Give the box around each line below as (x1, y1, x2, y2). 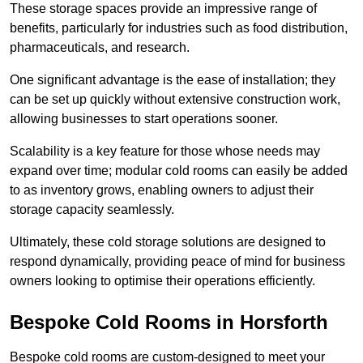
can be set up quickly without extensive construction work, (10, 92, 340, 107)
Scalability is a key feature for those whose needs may (10, 144, 320, 159)
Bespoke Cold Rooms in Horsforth (10, 311, 328, 334)
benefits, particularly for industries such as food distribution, (10, 21, 348, 36)
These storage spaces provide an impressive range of (10, 2, 317, 16)
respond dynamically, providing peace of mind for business (10, 254, 345, 269)
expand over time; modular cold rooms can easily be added (10, 164, 348, 178)
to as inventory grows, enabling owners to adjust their (10, 183, 314, 198)
